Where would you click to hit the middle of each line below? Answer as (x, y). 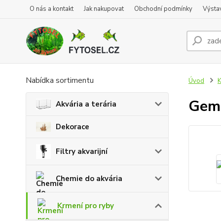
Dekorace (73, 127)
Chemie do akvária (89, 178)
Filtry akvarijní (82, 151)
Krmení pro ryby (86, 205)
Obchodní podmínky (163, 9)
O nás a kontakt (52, 9)
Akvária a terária (86, 104)
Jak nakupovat (104, 9)
